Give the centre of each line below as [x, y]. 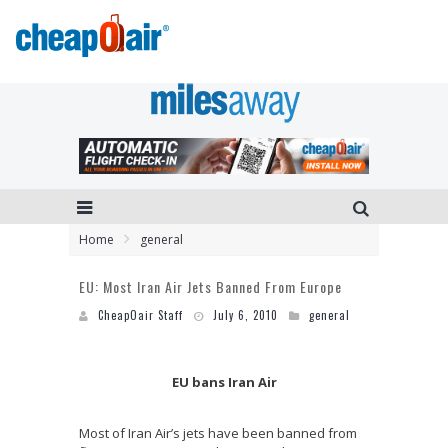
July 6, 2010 [245, 314]
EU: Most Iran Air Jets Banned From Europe [210, 286]
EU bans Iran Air [224, 381]
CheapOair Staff [140, 314]
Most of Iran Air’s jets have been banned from [218, 432]
